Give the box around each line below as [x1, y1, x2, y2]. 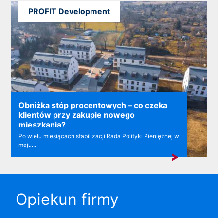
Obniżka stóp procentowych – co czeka [18, 100, 168, 110]
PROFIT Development [28, 6, 110, 17]
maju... [18, 141, 36, 149]
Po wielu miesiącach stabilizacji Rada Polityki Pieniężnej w [18, 132, 180, 140]
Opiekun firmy [16, 190, 119, 209]
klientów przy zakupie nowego [18, 110, 135, 120]
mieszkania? [18, 120, 66, 130]
